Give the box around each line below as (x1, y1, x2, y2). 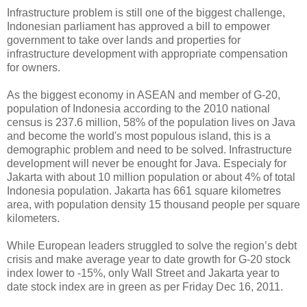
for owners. (7, 61, 60, 73)
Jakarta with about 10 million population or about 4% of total (7, 171, 295, 183)
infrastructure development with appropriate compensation (7, 47, 288, 60)
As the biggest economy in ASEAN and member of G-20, (7, 88, 280, 101)
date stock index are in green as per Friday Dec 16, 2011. (7, 280, 283, 293)
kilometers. (7, 212, 60, 224)
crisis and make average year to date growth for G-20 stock (7, 253, 291, 265)
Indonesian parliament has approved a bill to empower (7, 20, 270, 32)
